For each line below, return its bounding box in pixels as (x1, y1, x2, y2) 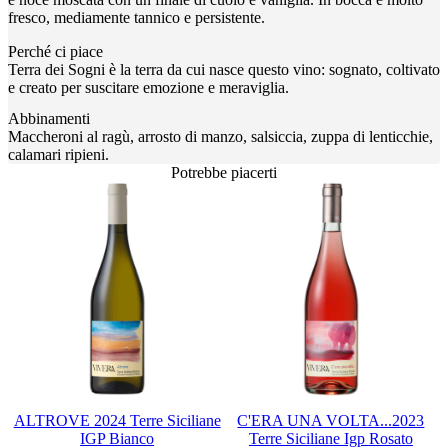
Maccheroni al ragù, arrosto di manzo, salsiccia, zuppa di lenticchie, (8, 127, 433, 145)
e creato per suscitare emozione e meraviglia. (8, 78, 289, 96)
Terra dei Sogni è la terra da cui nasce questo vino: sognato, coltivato (8, 60, 440, 78)
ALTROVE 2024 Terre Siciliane (13, 411, 221, 429)
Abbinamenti (8, 109, 90, 127)
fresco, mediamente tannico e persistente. (8, 8, 265, 26)
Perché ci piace (8, 42, 103, 60)
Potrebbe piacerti (171, 163, 277, 181)
